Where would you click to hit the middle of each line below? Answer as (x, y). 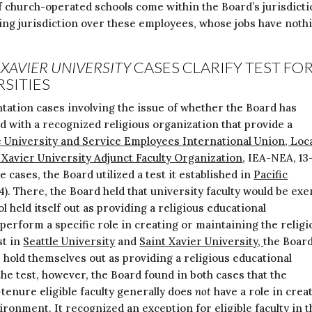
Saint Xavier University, (202, 241)
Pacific (271, 174)
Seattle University (69, 241)
